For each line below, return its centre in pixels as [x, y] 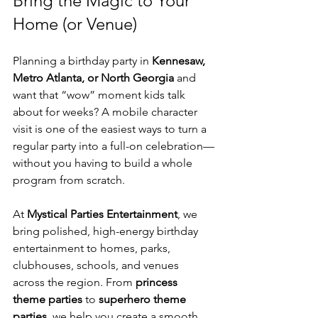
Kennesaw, [180, 61]
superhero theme [144, 300]
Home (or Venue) [75, 24]
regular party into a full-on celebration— [114, 146]
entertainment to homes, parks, [93, 248]
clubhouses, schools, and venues [97, 265]
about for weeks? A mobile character [106, 112]
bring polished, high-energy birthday [107, 231]
